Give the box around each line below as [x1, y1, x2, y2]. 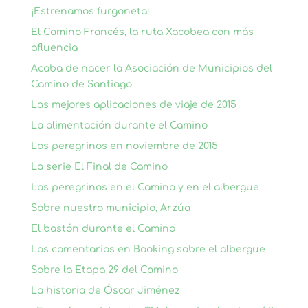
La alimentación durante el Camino [30, 120, 208, 131]
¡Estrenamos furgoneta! [30, 6, 150, 16]
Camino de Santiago [30, 79, 132, 89]
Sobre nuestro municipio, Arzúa [30, 203, 190, 213]
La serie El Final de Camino [30, 162, 168, 172]
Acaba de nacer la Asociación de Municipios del [30, 63, 272, 74]
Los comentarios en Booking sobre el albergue [30, 244, 265, 254]
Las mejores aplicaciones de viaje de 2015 [30, 100, 236, 110]
